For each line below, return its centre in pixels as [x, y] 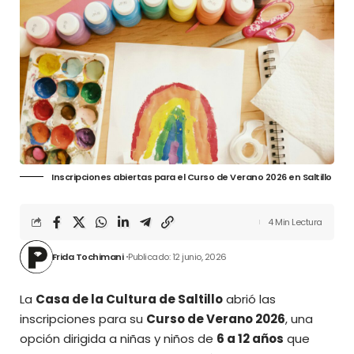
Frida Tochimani [87, 256]
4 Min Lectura [295, 222]
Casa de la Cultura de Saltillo [129, 299]
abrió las [249, 299]
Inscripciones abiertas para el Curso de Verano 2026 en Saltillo [192, 177]
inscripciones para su [83, 318]
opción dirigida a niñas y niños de [118, 338]
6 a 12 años [250, 338]
